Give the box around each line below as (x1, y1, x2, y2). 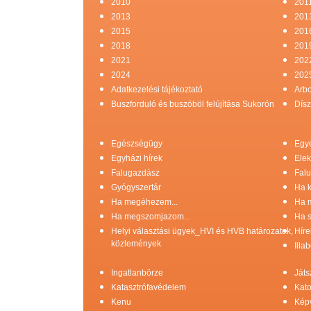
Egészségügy (111, 138, 162, 149)
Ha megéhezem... (111, 196, 178, 207)
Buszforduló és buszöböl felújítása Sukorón (111, 99, 274, 109)
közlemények (111, 238, 161, 249)
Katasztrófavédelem (111, 282, 186, 292)
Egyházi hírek (111, 153, 162, 163)
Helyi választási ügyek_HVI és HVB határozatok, (111, 226, 293, 236)
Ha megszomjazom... (111, 211, 190, 221)
